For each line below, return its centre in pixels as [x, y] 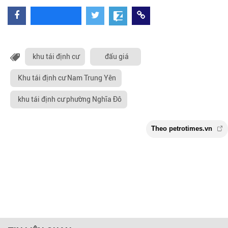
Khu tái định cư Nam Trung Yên [67, 78]
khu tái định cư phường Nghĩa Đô [70, 99]
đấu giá [117, 56]
